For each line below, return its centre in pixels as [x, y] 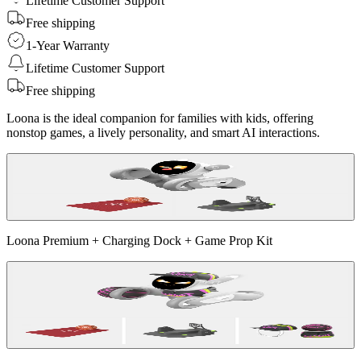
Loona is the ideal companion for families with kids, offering [160, 118]
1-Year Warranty [68, 45]
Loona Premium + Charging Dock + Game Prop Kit [139, 240]
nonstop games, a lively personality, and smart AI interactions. [163, 132]
